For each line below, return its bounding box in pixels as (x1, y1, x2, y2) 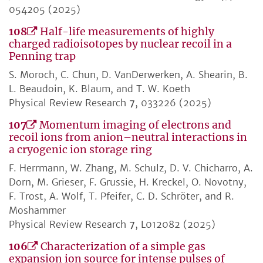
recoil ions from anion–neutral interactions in (9, 131, 247, 144)
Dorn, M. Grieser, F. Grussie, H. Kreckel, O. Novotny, (9, 176, 247, 188)
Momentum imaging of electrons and (39, 119, 231, 132)
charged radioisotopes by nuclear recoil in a (9, 38, 232, 51)
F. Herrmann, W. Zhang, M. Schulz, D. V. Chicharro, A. (9, 162, 253, 174)
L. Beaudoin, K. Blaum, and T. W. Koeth (9, 83, 190, 95)
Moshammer (9, 204, 66, 217)
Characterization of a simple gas (41, 240, 205, 254)
